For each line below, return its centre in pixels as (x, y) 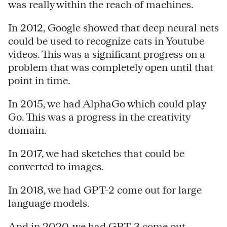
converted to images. (56, 166)
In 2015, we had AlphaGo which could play (107, 103)
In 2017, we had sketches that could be (96, 153)
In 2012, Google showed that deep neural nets (113, 27)
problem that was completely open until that (111, 67)
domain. (27, 130)
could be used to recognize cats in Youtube (106, 41)
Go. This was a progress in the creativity (99, 117)
